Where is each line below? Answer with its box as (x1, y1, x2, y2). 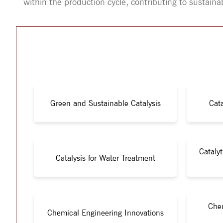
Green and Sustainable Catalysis (50, 99, 161, 108)
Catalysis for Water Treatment (55, 153, 155, 163)
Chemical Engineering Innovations (47, 208, 164, 218)
